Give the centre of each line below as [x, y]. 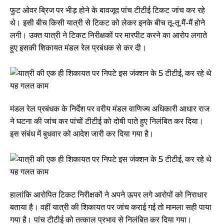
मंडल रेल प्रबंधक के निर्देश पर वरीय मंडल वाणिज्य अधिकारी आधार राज [110, 109]
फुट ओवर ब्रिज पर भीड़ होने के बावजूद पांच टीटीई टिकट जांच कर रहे [107, 10]
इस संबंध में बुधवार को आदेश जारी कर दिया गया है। [82, 134]
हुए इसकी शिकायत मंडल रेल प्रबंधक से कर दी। [78, 48]
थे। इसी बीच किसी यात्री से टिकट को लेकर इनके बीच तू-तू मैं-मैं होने [107, 23]
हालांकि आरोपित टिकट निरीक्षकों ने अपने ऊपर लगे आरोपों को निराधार [108, 195]
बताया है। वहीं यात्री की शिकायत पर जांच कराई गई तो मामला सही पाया [111, 207]
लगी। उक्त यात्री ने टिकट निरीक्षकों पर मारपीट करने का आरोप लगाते [108, 35]
